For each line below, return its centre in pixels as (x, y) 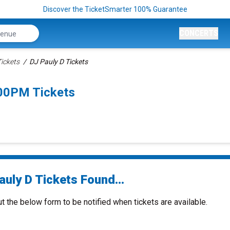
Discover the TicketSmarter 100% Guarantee (115, 9)
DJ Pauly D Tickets (59, 62)
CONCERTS (199, 33)
